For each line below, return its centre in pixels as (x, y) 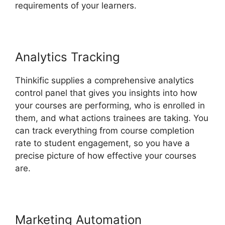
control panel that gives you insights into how (106, 93)
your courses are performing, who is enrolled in (110, 105)
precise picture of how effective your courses (106, 155)
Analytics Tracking (68, 57)
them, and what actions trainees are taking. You (112, 118)
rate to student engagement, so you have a (102, 143)
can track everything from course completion (105, 130)
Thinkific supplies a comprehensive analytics (104, 80)
